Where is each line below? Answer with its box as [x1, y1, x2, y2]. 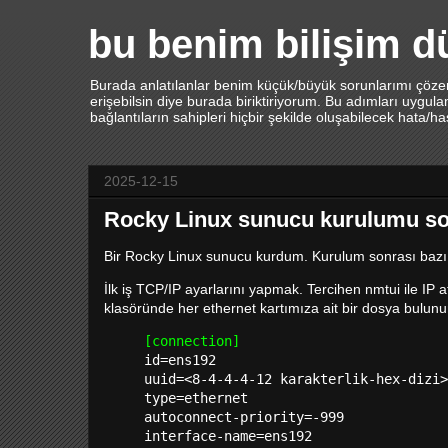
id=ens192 [144, 352, 216, 368]
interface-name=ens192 [144, 428, 312, 444]
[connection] [144, 333, 240, 349]
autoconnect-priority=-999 [144, 409, 344, 425]
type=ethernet [144, 390, 248, 406]
